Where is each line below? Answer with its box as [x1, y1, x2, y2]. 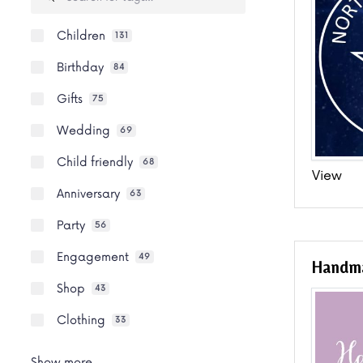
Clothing [57, 313, 105, 327]
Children [57, 28, 105, 43]
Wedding [57, 123, 110, 138]
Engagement [57, 250, 129, 264]
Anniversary [57, 186, 120, 201]
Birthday [57, 60, 104, 75]
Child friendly [57, 155, 133, 169]
